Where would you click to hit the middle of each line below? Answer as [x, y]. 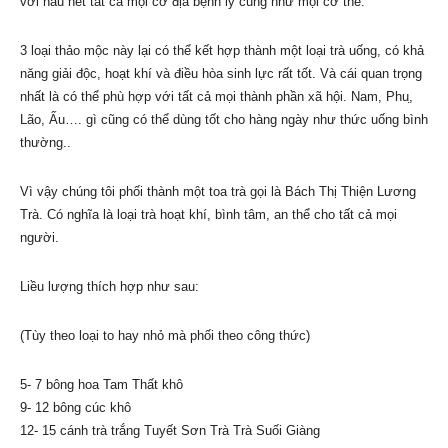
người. [39, 237]
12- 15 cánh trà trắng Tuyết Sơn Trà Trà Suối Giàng [170, 430]
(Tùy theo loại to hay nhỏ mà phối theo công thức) [165, 335]
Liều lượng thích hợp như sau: [109, 286]
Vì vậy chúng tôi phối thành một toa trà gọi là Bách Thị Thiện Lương [218, 191]
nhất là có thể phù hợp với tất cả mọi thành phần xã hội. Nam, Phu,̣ [216, 96]
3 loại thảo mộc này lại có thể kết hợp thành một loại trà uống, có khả [222, 50]
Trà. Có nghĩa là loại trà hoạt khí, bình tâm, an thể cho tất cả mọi [208, 214]
